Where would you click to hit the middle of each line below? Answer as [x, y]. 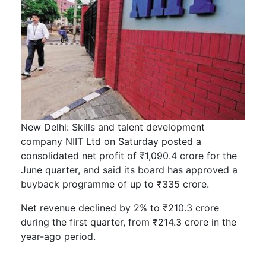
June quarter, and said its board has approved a [129, 170]
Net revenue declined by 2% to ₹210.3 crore [120, 208]
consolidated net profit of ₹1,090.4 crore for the [129, 156]
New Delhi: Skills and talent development [113, 127]
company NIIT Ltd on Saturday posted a [111, 142]
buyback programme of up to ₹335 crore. [115, 184]
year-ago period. [58, 237]
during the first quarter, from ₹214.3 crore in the [129, 222]
